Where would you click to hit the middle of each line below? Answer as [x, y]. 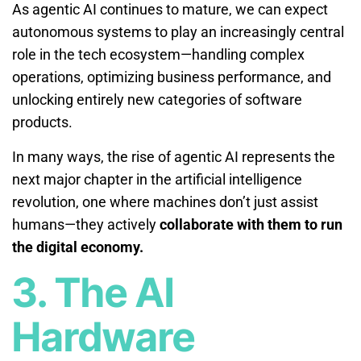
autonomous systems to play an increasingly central [178, 31]
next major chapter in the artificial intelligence [157, 179]
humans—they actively [86, 224]
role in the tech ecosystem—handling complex [158, 54]
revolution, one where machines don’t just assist [165, 201]
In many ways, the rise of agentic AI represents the [174, 156]
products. [42, 122]
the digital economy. [78, 247]
